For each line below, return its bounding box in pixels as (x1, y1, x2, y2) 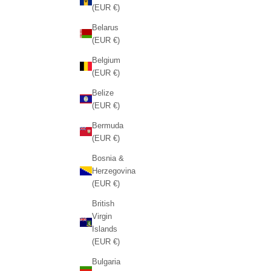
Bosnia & (91, 153, 124, 163)
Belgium (91, 55, 120, 65)
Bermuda (91, 120, 123, 130)
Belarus (91, 22, 119, 32)
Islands (91, 224, 117, 233)
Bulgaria (91, 256, 120, 266)
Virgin (91, 211, 112, 221)
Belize (91, 88, 114, 97)
